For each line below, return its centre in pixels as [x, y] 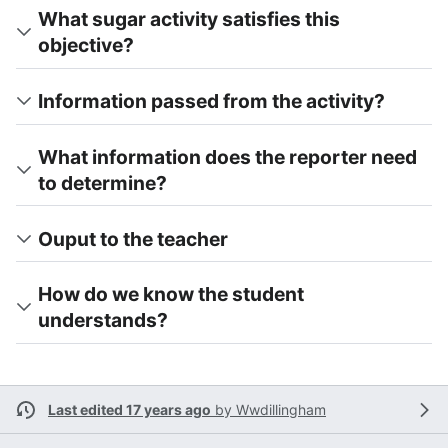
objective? [86, 45]
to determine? [102, 182]
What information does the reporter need [227, 156]
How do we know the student [171, 294]
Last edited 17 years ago [129, 410]
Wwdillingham [281, 410]
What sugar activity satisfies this [189, 19]
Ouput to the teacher [133, 238]
